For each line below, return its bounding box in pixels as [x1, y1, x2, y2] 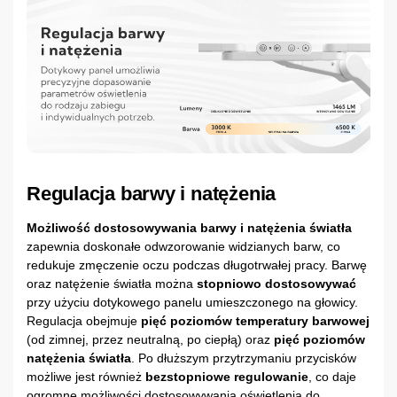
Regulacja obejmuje [27, 313, 141, 328]
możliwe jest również [27, 369, 145, 384]
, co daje [308, 369, 356, 384]
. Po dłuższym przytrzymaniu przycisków [131, 350, 356, 365]
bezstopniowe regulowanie [145, 369, 308, 384]
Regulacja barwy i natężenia [27, 182, 276, 205]
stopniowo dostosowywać [193, 276, 356, 291]
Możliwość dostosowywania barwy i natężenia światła [27, 220, 352, 235]
